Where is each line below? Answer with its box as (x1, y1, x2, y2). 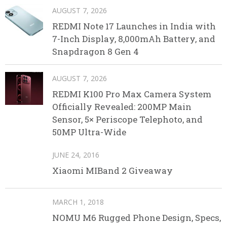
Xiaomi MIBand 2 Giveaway (52, 164, 173, 176)
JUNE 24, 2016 (52, 149, 99, 160)
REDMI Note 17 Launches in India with (52, 20, 216, 32)
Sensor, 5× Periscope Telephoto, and (52, 113, 203, 125)
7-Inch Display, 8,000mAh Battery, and (52, 32, 215, 45)
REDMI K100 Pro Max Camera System (52, 88, 211, 100)
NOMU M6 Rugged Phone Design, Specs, (52, 211, 221, 223)
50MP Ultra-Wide (52, 126, 126, 138)
